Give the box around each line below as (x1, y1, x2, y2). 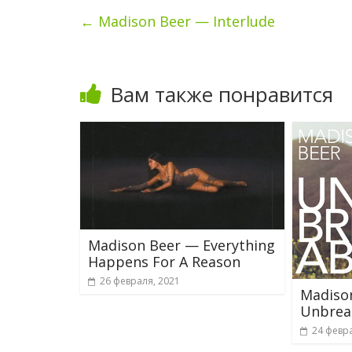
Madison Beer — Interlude (94, 12, 275, 31)
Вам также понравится (110, 80, 333, 108)
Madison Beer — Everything (88, 235, 275, 255)
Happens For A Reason (88, 251, 240, 271)
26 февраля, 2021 (100, 273, 180, 288)
